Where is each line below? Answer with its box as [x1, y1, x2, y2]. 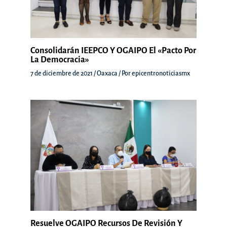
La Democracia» [30, 55, 89, 65]
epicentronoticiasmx [132, 70, 190, 78]
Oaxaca [97, 70, 118, 78]
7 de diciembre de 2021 [30, 70, 94, 78]
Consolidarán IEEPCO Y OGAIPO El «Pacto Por [30, 46, 196, 56]
